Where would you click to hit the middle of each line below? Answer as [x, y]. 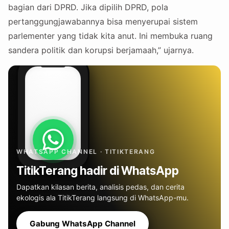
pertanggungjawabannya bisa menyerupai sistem [103, 22]
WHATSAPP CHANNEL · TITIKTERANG [86, 152]
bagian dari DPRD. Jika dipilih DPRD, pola [88, 7]
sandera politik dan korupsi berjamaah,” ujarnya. [101, 50]
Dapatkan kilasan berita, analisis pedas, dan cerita [100, 187]
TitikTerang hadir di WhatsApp [98, 171]
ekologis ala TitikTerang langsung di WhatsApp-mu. [102, 198]
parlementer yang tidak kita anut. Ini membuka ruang [110, 36]
